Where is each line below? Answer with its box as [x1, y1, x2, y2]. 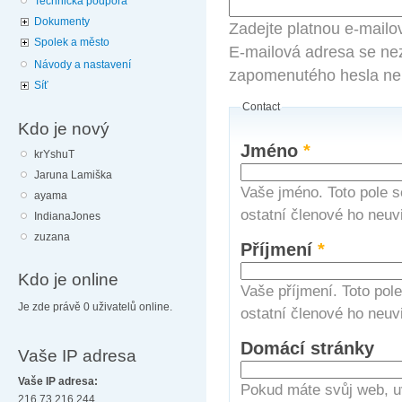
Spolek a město [34, 35, 110, 48]
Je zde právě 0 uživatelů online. [18, 300, 172, 313]
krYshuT [34, 147, 75, 161]
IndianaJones [34, 209, 101, 223]
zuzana [34, 230, 71, 243]
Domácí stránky [240, 337, 375, 358]
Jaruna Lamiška [34, 168, 113, 181]
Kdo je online [18, 269, 118, 290]
